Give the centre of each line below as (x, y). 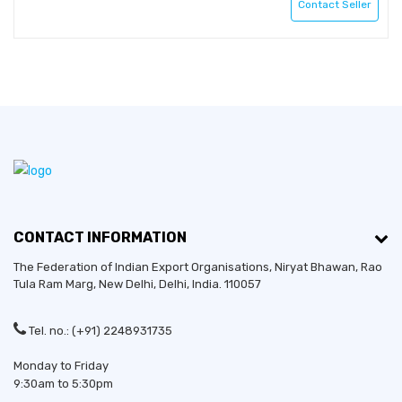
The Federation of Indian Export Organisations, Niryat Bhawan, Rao (198, 267)
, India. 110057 (224, 284)
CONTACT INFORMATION (100, 238)
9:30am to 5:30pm (63, 384)
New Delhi (126, 284)
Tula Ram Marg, (56, 284)
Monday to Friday (61, 366)
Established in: (66, 348)
